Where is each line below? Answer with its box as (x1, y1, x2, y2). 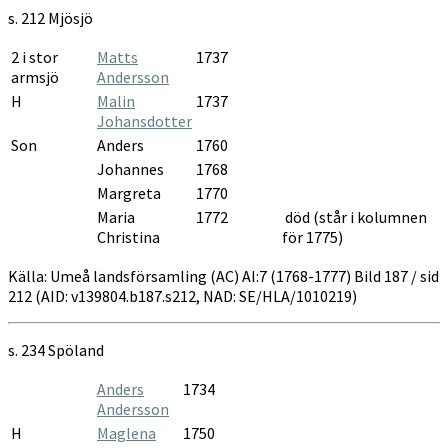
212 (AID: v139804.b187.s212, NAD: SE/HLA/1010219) (8, 285, 357, 306)
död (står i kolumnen (282, 206, 427, 227)
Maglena (97, 422, 156, 443)
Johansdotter (97, 110, 192, 131)
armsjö (11, 66, 59, 87)
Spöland (48, 339, 104, 360)
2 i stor (11, 46, 58, 67)
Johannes (97, 158, 164, 179)
